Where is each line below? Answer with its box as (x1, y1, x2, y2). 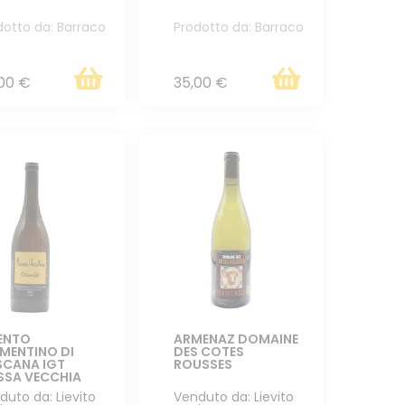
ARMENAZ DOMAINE (173, 329, 298, 348)
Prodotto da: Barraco (173, 17, 304, 36)
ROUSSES (173, 354, 232, 373)
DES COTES (173, 342, 244, 361)
